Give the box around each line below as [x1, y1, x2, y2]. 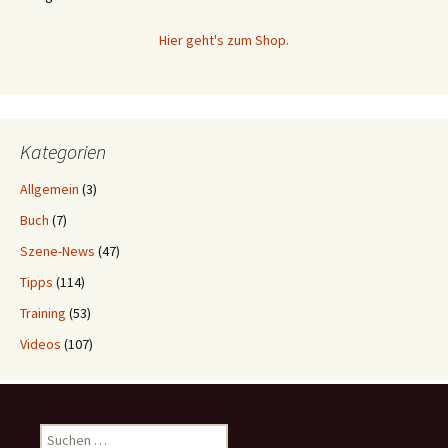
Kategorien [20, 138, 106, 164]
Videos [20, 334, 61, 353]
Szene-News [20, 241, 95, 260]
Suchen [39, 423, 83, 442]
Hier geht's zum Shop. [159, 30, 289, 49]
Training [20, 303, 66, 322]
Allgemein [20, 179, 79, 198]
